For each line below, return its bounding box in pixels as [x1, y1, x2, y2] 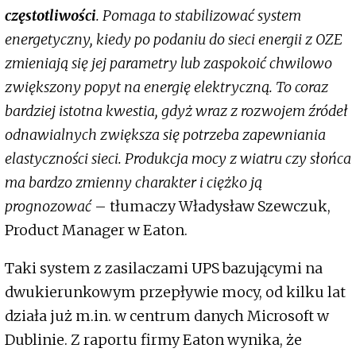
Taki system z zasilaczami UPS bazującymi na [5, 259, 323, 278]
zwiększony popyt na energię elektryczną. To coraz [5, 78, 328, 97]
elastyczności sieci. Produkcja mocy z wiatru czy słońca [5, 149, 351, 168]
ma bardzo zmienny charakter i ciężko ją [5, 173, 262, 192]
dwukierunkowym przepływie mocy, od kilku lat [5, 283, 346, 302]
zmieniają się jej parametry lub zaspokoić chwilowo [5, 54, 332, 73]
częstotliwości [5, 6, 96, 25]
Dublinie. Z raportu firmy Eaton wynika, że [5, 331, 302, 350]
